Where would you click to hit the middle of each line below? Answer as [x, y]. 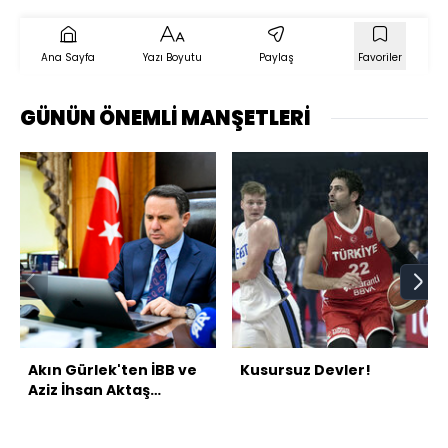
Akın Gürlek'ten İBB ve [112, 370]
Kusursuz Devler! [305, 370]
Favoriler [380, 58]
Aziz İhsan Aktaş [89, 390]
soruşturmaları [87, 410]
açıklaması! [73, 430]
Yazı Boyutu [172, 58]
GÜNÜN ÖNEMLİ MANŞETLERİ [165, 118]
